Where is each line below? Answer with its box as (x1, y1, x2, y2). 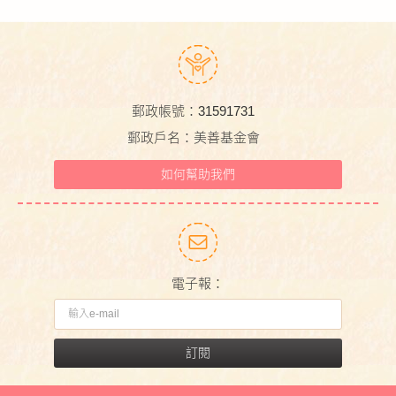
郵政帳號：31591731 (132, 103, 255, 118)
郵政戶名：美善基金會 (126, 130, 260, 145)
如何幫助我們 (160, 167, 235, 181)
